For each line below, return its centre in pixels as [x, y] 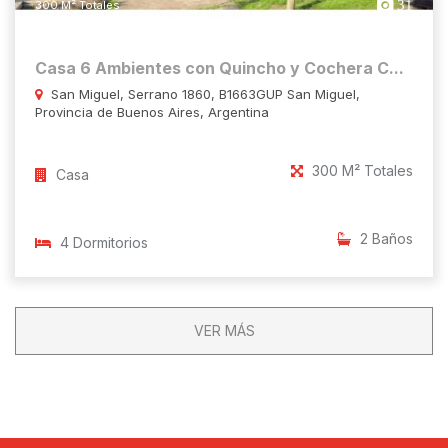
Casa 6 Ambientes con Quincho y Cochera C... [219, 68]
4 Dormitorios [102, 243]
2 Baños [384, 239]
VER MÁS [224, 331]
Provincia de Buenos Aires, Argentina [152, 112]
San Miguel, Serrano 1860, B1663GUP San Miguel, [203, 94]
